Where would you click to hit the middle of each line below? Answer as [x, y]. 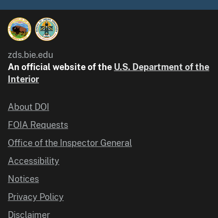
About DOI [28, 107]
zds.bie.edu [30, 54]
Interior [23, 79]
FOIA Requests [38, 125]
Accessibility [34, 161]
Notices [23, 179]
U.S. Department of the [162, 67]
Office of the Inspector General [70, 143]
